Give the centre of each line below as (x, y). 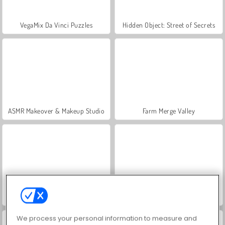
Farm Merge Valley (169, 110)
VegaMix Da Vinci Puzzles (56, 25)
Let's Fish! (56, 196)
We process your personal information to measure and (107, 218)
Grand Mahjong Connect (169, 196)
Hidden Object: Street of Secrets (169, 25)
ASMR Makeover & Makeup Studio (56, 110)
